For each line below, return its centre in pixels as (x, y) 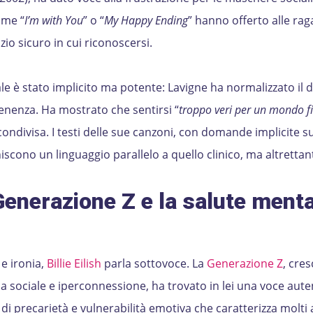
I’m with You (53, 20)
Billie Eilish (74, 263)
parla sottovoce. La (154, 263)
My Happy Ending (146, 20)
